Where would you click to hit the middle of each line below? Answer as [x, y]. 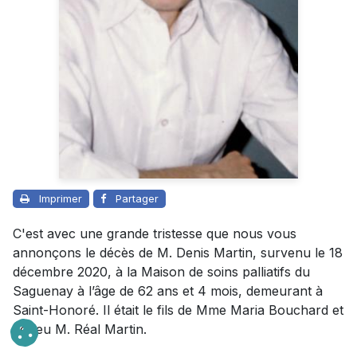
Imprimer [61, 199]
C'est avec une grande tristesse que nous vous [155, 234]
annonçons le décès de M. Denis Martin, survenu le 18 [178, 253]
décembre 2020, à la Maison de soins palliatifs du [161, 272]
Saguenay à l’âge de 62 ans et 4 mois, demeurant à [168, 291]
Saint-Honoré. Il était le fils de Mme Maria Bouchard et [178, 310]
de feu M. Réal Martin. [80, 330]
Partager [137, 199]
